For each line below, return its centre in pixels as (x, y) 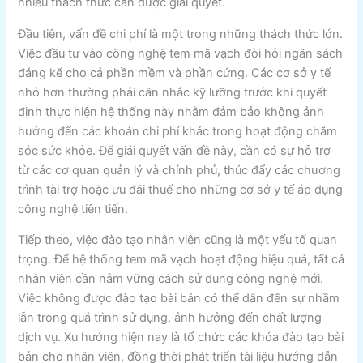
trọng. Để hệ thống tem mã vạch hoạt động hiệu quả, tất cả (181, 260)
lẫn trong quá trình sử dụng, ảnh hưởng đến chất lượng (170, 318)
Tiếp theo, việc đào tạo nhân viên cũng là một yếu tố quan (178, 240)
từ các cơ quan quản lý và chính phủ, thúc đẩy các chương (179, 170)
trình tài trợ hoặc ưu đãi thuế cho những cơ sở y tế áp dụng (181, 189)
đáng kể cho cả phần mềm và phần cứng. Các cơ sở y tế (175, 73)
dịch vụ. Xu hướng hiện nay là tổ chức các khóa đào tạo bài (181, 337)
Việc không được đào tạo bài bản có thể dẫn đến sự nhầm (179, 299)
